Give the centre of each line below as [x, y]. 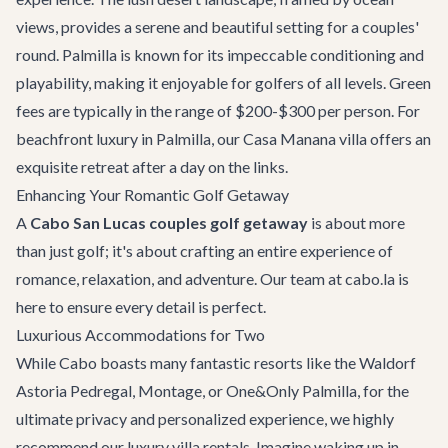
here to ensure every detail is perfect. [141, 306]
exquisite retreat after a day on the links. [152, 166]
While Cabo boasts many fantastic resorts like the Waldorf [216, 362]
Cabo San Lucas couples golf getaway [169, 222]
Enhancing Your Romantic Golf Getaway [152, 194]
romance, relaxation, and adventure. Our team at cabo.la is [212, 278]
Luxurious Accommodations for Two [140, 334]
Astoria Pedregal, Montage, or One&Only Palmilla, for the [212, 390]
